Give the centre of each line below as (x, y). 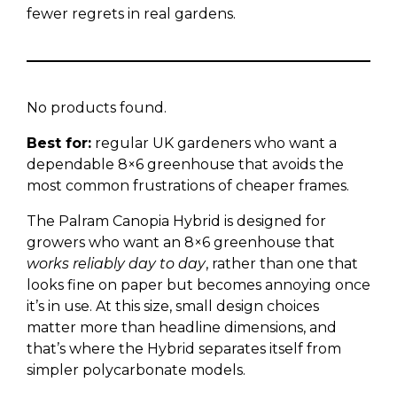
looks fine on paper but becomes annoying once (198, 285)
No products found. (97, 108)
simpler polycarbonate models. (136, 370)
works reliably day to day (116, 264)
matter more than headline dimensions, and (182, 327)
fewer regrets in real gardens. (131, 14)
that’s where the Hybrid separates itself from (184, 349)
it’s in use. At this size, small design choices (173, 306)
